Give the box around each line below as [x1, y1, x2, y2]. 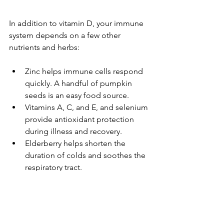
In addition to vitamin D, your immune [9, 18, 145, 28]
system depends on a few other [9, 30, 122, 40]
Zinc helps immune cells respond [25, 66, 145, 76]
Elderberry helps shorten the [25, 138, 127, 148]
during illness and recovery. [25, 126, 122, 136]
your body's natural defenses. [25, 198, 129, 208]
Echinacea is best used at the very [25, 174, 145, 184]
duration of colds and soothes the [25, 150, 147, 160]
